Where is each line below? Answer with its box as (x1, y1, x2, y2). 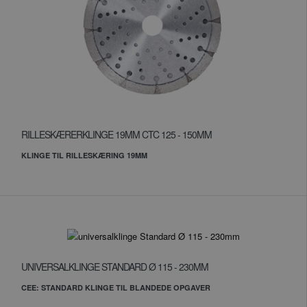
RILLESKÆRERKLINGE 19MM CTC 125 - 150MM (21, 127, 212, 141)
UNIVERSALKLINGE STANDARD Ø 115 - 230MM (21, 260, 208, 273)
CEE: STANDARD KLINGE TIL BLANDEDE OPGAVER (21, 282, 210, 293)
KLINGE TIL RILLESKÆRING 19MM (21, 150, 147, 160)
